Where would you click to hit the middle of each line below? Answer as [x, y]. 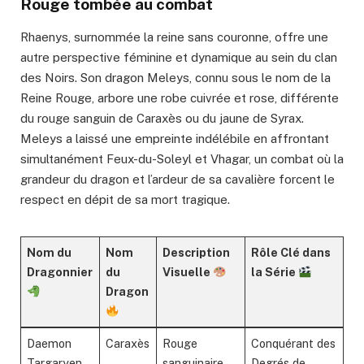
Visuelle [188, 272]
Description [197, 253]
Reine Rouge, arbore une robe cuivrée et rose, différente [180, 98]
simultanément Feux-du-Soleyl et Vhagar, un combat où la [182, 159]
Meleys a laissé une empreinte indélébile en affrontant [175, 139]
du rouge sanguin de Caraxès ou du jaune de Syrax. [162, 119]
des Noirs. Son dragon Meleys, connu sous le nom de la [175, 78]
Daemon [50, 344]
